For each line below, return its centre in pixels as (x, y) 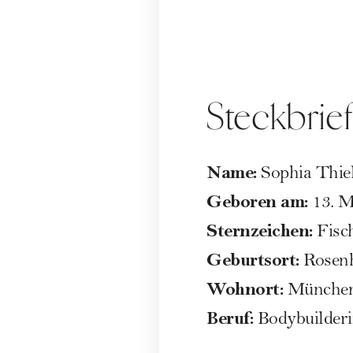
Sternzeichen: (262, 230)
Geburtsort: (253, 259)
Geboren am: (259, 201)
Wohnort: (247, 288)
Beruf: (232, 318)
